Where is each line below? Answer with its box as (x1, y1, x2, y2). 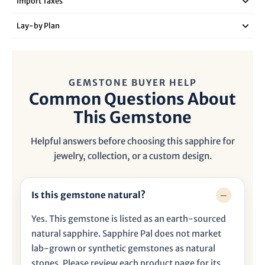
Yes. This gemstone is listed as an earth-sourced (31, 214, 226, 225)
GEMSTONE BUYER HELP (68, 77, 197, 89)
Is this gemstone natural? (31, 189, 146, 201)
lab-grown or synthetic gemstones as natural (31, 243, 215, 254)
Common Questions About (29, 89, 236, 109)
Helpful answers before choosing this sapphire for (30, 135, 235, 147)
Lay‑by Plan (17, 21, 60, 31)
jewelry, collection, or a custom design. (53, 150, 212, 162)
